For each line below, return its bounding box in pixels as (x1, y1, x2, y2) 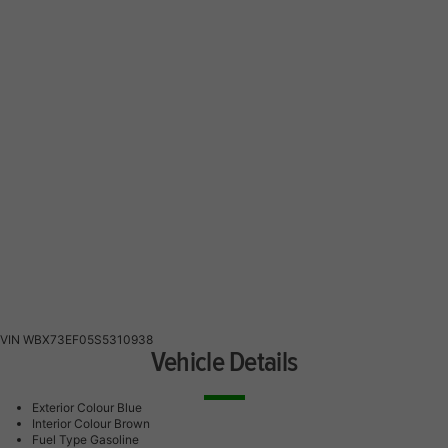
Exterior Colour (32, 400, 114, 415)
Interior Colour (32, 416, 111, 431)
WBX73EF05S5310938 (23, 332, 153, 347)
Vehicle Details (150, 346, 298, 381)
